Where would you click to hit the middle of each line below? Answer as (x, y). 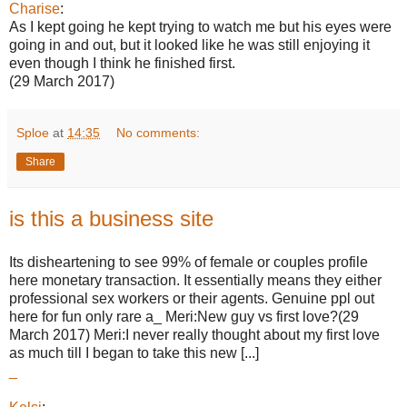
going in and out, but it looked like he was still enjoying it (189, 45)
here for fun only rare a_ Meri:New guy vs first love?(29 (184, 317)
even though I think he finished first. (122, 64)
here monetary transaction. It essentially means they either (195, 280)
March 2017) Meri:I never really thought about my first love (194, 335)
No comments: (159, 133)
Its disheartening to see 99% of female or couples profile (189, 262)
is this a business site (111, 219)
